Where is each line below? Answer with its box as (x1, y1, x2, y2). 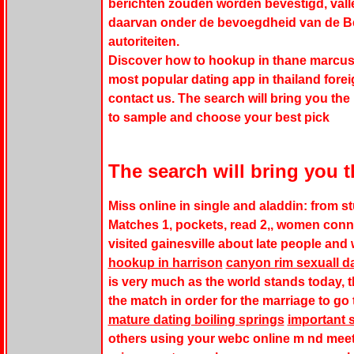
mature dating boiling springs (107, 313, 284, 327)
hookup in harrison (107, 256, 223, 270)
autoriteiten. (107, 35, 179, 49)
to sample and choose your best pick (107, 111, 330, 125)
